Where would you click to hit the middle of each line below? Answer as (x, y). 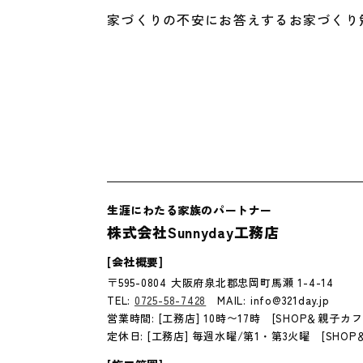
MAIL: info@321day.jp (268, 300)
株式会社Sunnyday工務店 (193, 232)
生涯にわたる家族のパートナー (190, 210)
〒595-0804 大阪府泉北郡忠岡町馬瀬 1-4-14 (220, 282)
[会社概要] (135, 262)
